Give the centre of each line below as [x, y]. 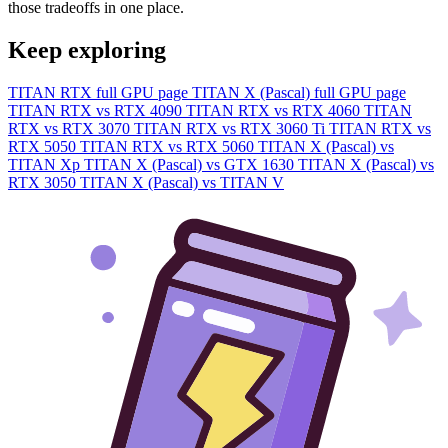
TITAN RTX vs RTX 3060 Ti [231, 128]
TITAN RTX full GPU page [100, 92]
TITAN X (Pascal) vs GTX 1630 [191, 164]
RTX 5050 [44, 146]
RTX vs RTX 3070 [71, 128]
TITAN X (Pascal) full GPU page [299, 92]
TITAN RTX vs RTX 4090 [97, 110]
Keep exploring [87, 49]
